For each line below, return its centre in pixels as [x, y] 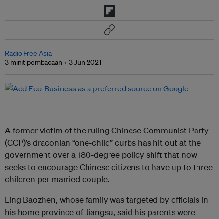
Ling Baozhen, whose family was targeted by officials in [107, 200]
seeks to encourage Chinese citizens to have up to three [109, 167]
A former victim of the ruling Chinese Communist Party [107, 131]
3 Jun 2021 [85, 62]
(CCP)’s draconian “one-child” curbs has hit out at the [103, 143]
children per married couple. [57, 179]
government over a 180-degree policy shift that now [101, 155]
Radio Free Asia [28, 54]
